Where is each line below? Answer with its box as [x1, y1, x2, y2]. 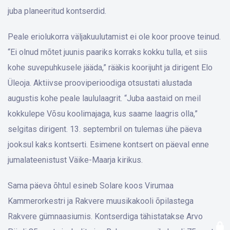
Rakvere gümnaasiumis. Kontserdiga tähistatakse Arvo [8, 212, 203, 221]
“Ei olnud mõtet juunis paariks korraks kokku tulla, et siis [8, 47, 207, 57]
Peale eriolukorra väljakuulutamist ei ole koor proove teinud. [8, 32, 221, 42]
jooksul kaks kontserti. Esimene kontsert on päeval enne [8, 140, 209, 149]
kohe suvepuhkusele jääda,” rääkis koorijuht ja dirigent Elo [8, 63, 213, 72]
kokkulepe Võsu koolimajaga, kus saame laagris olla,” [8, 109, 198, 119]
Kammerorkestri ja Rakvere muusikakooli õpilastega [8, 196, 194, 206]
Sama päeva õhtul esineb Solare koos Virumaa [8, 181, 174, 190]
